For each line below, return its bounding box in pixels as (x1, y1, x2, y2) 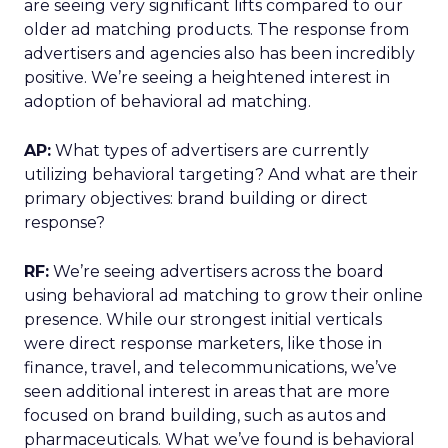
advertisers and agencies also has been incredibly (24, 44, 415, 63)
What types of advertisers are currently (51, 141, 369, 160)
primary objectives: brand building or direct (24, 189, 368, 208)
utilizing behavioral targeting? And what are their (24, 165, 418, 184)
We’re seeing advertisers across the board (49, 262, 384, 281)
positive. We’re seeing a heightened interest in (24, 68, 390, 87)
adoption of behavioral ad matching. (24, 92, 311, 111)
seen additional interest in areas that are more (24, 382, 390, 401)
